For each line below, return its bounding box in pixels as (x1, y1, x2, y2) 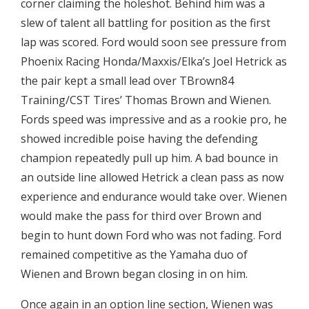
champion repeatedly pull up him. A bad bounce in (21, 150, 278, 166)
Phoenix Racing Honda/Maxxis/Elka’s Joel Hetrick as (21, 54, 287, 70)
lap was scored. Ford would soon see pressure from (21, 34, 286, 50)
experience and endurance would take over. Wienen (21, 189, 287, 205)
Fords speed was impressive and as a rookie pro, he (21, 112, 287, 128)
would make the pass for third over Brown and (21, 208, 261, 224)
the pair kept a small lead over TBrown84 (21, 73, 234, 89)
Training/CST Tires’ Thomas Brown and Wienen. (21, 92, 271, 108)
